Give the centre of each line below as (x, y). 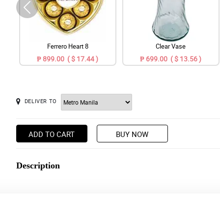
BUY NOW (132, 134)
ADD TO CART (52, 134)
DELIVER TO (41, 101)
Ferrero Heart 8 (68, 46)
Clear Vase (171, 46)
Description (38, 166)
